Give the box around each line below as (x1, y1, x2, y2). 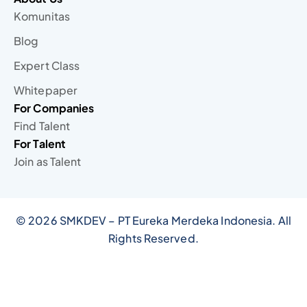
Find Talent (14, 118, 71, 133)
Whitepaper (14, 82, 77, 97)
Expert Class (14, 58, 80, 73)
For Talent (14, 136, 66, 151)
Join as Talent (14, 153, 82, 169)
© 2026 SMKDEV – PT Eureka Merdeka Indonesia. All (16, 212, 291, 228)
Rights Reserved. (108, 230, 199, 245)
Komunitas (14, 8, 70, 23)
